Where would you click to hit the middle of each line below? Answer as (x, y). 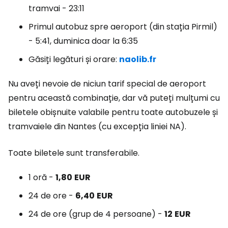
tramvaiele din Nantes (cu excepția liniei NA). (97, 126)
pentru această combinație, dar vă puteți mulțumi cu (114, 98)
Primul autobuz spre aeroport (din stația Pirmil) (123, 27)
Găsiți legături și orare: (74, 59)
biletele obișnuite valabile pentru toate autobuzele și (113, 112)
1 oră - (42, 177)
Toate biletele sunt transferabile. (74, 153)
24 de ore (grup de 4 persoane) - (96, 214)
